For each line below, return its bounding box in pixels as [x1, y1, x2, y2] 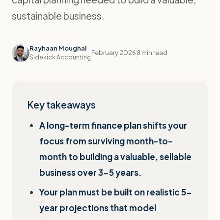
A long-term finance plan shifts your [39, 120, 187, 131]
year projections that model [39, 202, 156, 213]
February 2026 [91, 49, 136, 56]
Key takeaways [27, 99, 96, 110]
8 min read [137, 49, 167, 56]
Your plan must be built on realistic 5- [39, 187, 192, 197]
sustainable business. [12, 10, 104, 22]
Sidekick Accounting [29, 54, 91, 61]
